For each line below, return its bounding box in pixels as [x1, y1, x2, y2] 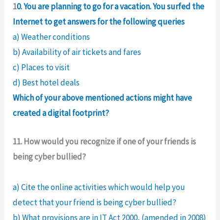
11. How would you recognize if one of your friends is [13, 136, 196, 147]
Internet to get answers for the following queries [13, 16, 185, 27]
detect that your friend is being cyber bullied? [13, 197, 177, 208]
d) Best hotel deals [13, 77, 80, 88]
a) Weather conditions [13, 31, 90, 43]
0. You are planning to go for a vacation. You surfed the [17, 1, 205, 12]
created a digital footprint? [13, 108, 110, 119]
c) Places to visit [13, 62, 70, 73]
